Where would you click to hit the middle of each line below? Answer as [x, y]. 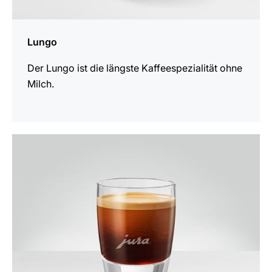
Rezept [27, 157]
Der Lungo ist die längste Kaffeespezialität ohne [135, 68]
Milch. [41, 83]
